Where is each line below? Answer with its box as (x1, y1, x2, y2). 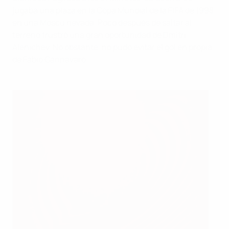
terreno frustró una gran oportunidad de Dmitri (12, 29, 186, 40)
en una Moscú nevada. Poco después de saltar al (12, 16, 192, 28)
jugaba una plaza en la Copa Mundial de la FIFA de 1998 (12, 4, 214, 16)
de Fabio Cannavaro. (12, 53, 88, 65)
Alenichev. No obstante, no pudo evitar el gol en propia (12, 41, 212, 53)
